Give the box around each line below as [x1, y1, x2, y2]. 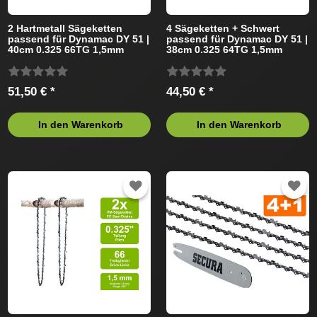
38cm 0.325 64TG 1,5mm [166, 43, 283, 55]
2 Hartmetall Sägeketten [8, 22, 123, 34]
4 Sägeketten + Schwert [166, 22, 280, 34]
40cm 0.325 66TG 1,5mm [8, 43, 125, 55]
